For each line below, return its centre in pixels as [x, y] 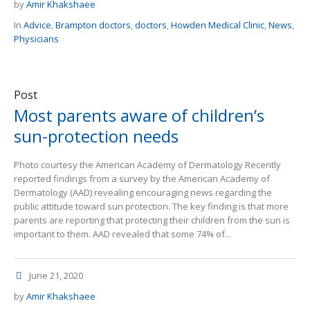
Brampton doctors [93, 25]
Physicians [36, 39]
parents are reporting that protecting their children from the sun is [152, 220]
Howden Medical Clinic [218, 25]
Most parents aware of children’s [139, 116]
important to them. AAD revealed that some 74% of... [122, 234]
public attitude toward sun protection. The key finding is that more [151, 207]
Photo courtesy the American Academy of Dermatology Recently [147, 165]
